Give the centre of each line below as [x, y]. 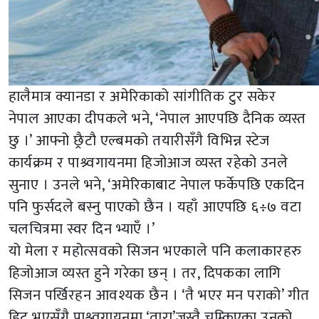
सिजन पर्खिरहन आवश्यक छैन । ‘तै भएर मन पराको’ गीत [159, 295]
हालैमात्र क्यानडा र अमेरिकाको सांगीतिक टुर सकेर [142, 96]
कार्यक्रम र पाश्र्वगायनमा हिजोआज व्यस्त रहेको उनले [148, 162]
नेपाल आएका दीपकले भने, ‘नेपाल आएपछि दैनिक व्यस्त [157, 118]
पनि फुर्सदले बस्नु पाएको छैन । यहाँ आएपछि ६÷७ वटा [155, 206]
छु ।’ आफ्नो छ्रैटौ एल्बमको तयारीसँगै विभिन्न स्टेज [139, 140]
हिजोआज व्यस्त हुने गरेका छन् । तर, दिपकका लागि [145, 273]
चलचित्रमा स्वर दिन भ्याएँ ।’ [82, 229]
